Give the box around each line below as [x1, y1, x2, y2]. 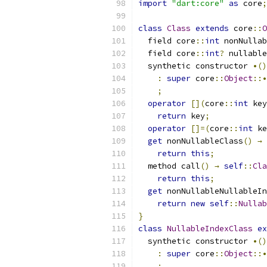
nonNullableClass [162, 136, 243, 146]
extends [195, 23, 229, 33]
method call [138, 161, 200, 171]
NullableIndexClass [167, 223, 253, 234]
